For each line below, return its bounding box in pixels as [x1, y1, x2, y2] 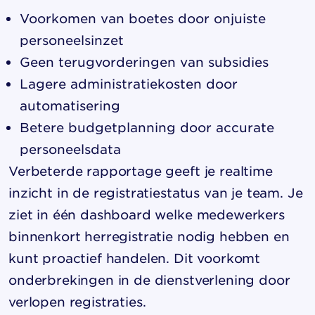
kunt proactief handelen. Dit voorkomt [8, 250, 261, 266]
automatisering [20, 98, 120, 113]
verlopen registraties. [8, 294, 146, 309]
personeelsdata [20, 141, 121, 157]
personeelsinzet [20, 32, 124, 48]
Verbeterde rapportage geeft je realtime [8, 163, 273, 179]
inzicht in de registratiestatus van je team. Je [8, 185, 303, 200]
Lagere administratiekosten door [20, 76, 238, 91]
